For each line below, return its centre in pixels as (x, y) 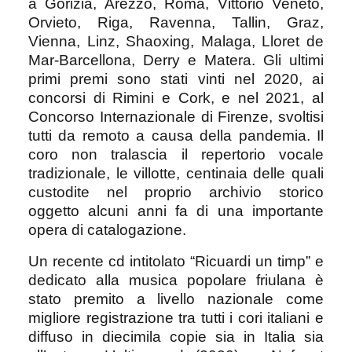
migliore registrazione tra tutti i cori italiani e (176, 317)
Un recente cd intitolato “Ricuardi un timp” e (176, 261)
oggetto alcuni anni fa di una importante (176, 211)
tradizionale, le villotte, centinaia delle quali (176, 173)
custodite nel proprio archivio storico (176, 192)
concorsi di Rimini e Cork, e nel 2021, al (176, 97)
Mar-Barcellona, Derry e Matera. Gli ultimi (176, 60)
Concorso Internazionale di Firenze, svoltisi (176, 116)
